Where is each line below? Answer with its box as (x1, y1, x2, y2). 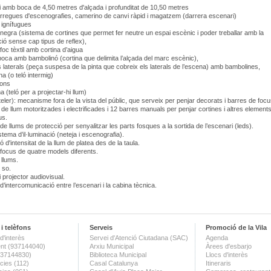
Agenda (206, 234, 228, 241)
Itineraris (206, 260, 231, 267)
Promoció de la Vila (206, 224, 267, 231)
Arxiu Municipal (90, 243, 134, 250)
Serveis (90, 224, 113, 231)
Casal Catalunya (90, 260, 138, 267)
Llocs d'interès (206, 251, 248, 258)
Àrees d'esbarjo (206, 243, 252, 250)
